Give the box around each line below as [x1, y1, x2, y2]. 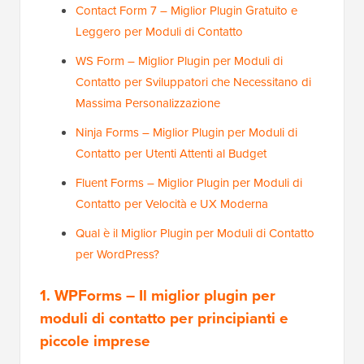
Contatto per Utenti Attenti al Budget [76, 145, 266, 163]
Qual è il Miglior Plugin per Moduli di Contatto [76, 224, 314, 243]
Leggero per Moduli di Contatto [76, 23, 243, 41]
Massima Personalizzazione [76, 94, 220, 113]
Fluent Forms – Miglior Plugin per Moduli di [76, 174, 302, 193]
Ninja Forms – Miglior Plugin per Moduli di [76, 123, 297, 142]
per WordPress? [76, 245, 159, 264]
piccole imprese [40, 329, 150, 353]
